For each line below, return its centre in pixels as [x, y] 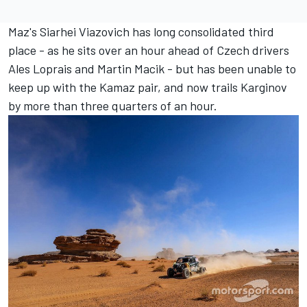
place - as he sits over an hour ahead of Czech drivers [149, 50]
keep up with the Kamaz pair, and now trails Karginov [148, 87]
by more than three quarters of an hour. [113, 106]
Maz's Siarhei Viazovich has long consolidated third [141, 32]
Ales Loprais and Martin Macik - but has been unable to [152, 69]
